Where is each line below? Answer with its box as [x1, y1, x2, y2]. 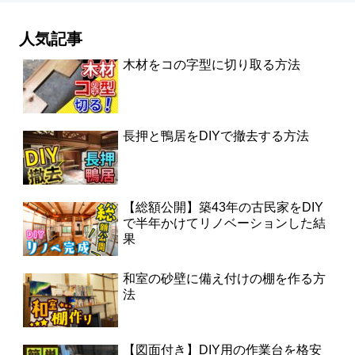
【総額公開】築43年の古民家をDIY [123, 200, 324, 215]
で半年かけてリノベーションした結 [123, 216, 326, 231]
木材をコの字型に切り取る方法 [123, 58, 301, 72]
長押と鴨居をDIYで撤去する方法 [123, 129, 310, 143]
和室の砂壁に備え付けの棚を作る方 [123, 272, 326, 286]
